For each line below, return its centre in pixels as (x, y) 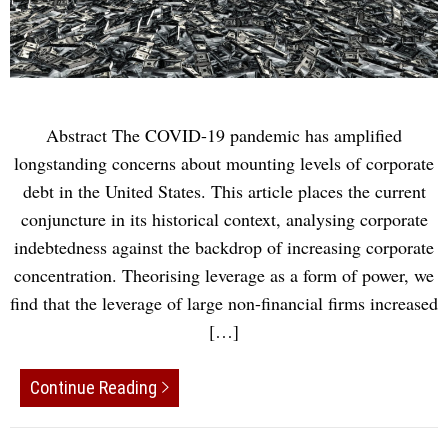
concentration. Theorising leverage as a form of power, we (224, 275)
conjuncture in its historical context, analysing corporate (224, 219)
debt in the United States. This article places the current (224, 191)
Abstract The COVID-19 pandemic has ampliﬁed (224, 135)
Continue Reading (93, 387)
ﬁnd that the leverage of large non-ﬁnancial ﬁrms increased (224, 303)
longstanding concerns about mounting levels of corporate (224, 163)
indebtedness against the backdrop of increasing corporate (224, 247)
